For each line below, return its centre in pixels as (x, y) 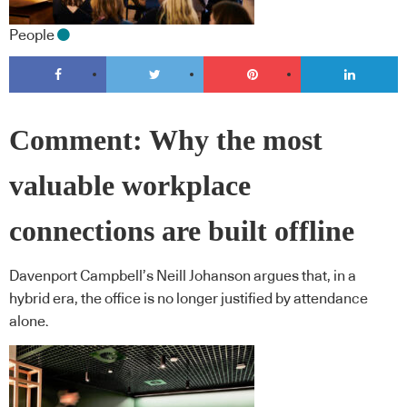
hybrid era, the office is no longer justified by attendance (189, 299)
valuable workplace (130, 185)
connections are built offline (182, 231)
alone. (29, 322)
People (32, 36)
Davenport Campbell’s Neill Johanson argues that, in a (183, 277)
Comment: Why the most (166, 140)
